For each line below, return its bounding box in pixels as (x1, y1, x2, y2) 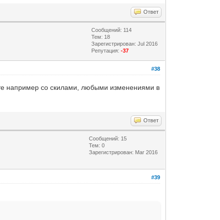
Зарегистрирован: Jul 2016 (91, 40, 158, 47)
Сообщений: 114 (91, 27, 132, 33)
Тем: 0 (89, 142, 105, 148)
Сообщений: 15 (89, 135, 127, 141)
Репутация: (91, 47, 121, 54)
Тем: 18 (91, 33, 110, 40)
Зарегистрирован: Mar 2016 (89, 149, 158, 155)
